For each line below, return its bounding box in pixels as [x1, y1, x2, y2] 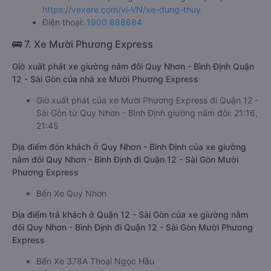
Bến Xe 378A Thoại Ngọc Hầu [36, 256, 154, 266]
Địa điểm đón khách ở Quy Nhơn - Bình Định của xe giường [12, 142, 246, 152]
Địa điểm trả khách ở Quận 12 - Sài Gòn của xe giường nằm [12, 209, 248, 220]
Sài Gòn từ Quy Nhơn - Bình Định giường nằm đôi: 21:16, [36, 108, 258, 118]
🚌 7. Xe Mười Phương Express [12, 38, 153, 50]
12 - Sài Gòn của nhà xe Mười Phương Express [12, 74, 198, 84]
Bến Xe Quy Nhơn [36, 188, 106, 198]
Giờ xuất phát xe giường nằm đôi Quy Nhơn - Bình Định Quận [12, 61, 254, 71]
